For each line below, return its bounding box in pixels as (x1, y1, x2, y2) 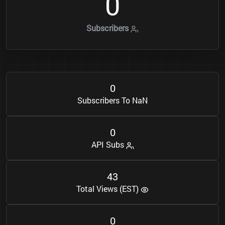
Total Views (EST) (76, 183, 141, 194)
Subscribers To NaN (77, 95, 148, 106)
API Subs (91, 139, 126, 150)
